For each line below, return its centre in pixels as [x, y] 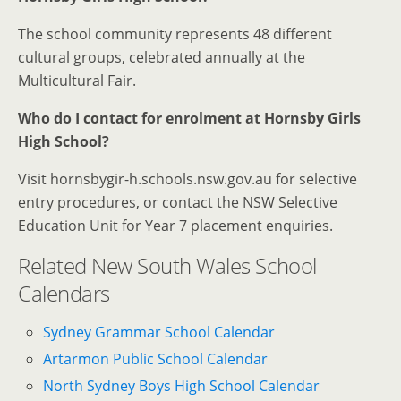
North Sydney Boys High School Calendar [182, 386]
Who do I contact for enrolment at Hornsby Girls [189, 118]
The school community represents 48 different [175, 34]
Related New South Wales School [167, 265]
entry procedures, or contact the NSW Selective [178, 202]
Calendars [64, 293]
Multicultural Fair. [77, 80]
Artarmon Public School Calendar [156, 358]
